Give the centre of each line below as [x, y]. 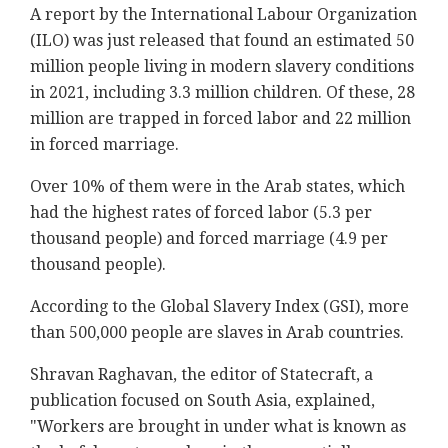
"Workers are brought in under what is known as [218, 427]
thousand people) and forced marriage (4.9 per [209, 239]
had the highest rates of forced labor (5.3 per [201, 213]
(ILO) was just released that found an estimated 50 [222, 41]
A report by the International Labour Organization [223, 15]
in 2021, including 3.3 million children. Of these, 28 [222, 93]
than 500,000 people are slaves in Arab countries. [217, 333]
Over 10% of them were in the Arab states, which [217, 187]
